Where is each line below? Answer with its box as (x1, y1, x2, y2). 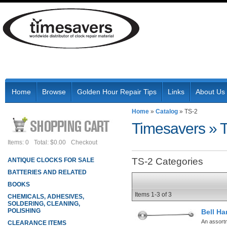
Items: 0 (8, 139, 29, 146)
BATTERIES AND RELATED (8, 169, 87, 176)
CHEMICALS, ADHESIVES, (8, 193, 84, 200)
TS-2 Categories (132, 156, 203, 167)
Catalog (156, 108, 178, 115)
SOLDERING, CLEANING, (8, 200, 80, 207)
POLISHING (8, 207, 41, 214)
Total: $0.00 (34, 139, 66, 146)
